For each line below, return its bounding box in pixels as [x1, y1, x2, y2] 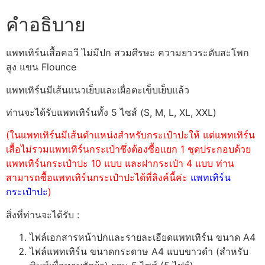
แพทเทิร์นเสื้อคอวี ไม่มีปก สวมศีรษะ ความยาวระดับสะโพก [6, 47, 249, 59]
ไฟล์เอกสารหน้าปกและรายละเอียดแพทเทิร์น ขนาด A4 [30, 231, 256, 244]
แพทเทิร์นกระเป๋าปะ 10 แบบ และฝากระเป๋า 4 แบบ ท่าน [6, 157, 234, 170]
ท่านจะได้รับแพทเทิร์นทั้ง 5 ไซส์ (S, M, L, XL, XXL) [6, 106, 216, 119]
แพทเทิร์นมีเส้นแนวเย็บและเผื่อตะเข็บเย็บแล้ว [6, 83, 189, 96]
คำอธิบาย [6, 13, 86, 37]
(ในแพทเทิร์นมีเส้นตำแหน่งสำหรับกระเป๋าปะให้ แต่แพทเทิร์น [6, 129, 255, 141]
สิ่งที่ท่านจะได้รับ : [6, 208, 79, 221]
